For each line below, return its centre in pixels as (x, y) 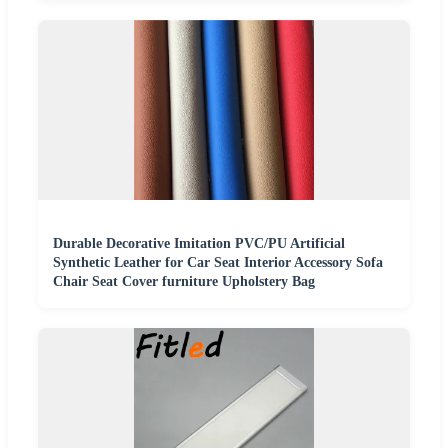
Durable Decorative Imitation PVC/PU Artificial (199, 243)
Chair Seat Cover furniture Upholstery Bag (184, 281)
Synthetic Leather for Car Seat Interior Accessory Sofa (218, 262)
